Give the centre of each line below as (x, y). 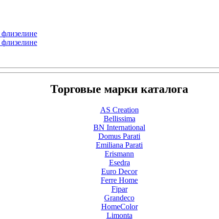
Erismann (119, 154)
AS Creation (119, 110)
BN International (119, 128)
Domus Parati (119, 136)
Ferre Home (119, 180)
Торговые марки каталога (119, 89)
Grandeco (119, 198)
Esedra (119, 163)
